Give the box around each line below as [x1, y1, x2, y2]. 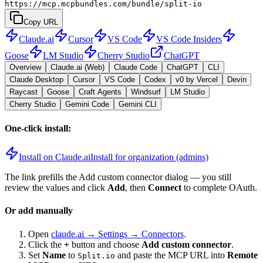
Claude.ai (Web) [50, 63, 104, 72]
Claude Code [114, 63, 157, 72]
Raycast [9, 87, 38, 97]
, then [125, 182, 148, 193]
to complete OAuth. [181, 182, 257, 193]
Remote [227, 249, 258, 260]
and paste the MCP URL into [115, 249, 227, 260]
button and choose [69, 239, 141, 249]
